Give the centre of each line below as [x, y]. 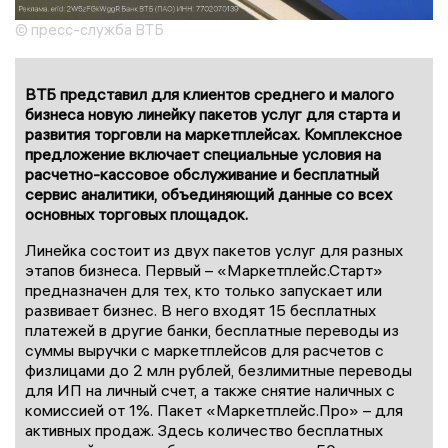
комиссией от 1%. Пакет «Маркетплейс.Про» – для [214, 410]
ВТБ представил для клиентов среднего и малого [209, 94]
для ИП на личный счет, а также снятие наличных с [210, 390]
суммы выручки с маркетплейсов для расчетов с [204, 350]
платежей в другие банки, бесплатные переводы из [212, 330]
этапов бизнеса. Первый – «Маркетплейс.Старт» [204, 270]
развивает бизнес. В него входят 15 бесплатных [200, 310]
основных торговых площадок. [136, 214]
